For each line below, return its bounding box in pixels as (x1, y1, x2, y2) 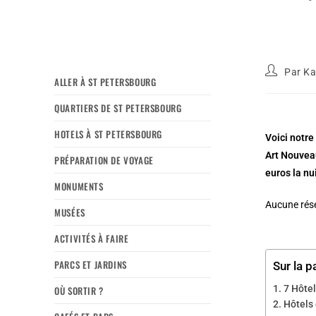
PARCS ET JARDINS (54, 257, 127, 272)
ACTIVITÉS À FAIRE (54, 231, 129, 245)
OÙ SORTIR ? (54, 283, 104, 298)
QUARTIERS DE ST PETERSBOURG (54, 100, 182, 115)
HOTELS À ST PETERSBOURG (54, 126, 163, 141)
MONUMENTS (54, 178, 104, 193)
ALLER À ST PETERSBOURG (54, 74, 157, 89)
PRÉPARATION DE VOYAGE (54, 152, 154, 167)
